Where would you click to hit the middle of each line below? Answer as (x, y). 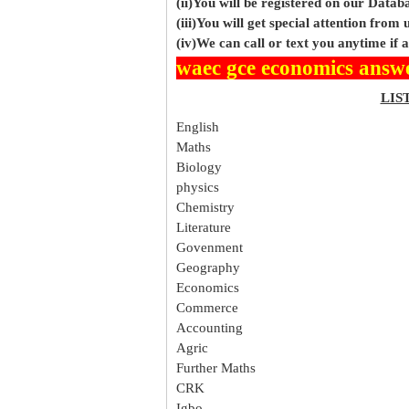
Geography (208, 267)
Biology (199, 167)
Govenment (210, 247)
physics (198, 187)
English (198, 126)
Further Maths (216, 367)
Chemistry (205, 207)
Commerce (207, 307)
